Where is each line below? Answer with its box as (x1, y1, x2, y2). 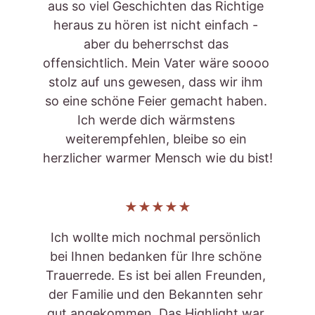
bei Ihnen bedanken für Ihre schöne (50, 249, 265, 264)
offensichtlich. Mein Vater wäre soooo (42, 56, 273, 70)
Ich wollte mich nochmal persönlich (51, 230, 264, 245)
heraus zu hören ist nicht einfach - (53, 18, 262, 32)
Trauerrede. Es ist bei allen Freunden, (46, 268, 269, 283)
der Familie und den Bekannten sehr (49, 287, 266, 302)
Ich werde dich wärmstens (77, 112, 238, 127)
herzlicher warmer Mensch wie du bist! (42, 150, 273, 165)
